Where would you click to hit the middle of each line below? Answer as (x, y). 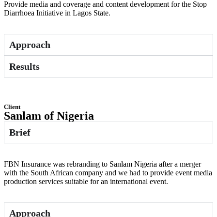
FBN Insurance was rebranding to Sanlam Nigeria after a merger (102, 164)
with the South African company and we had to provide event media (108, 172)
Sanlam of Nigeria (49, 116)
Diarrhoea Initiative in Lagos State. (57, 13)
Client (12, 107)
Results (24, 66)
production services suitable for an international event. (86, 181)
